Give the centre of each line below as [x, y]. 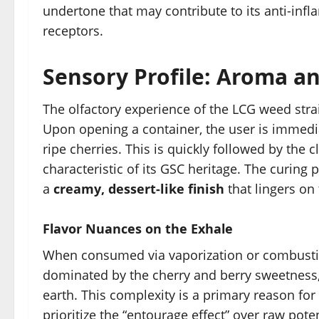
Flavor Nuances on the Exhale [138, 229]
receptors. [73, 31]
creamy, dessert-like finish [139, 189]
